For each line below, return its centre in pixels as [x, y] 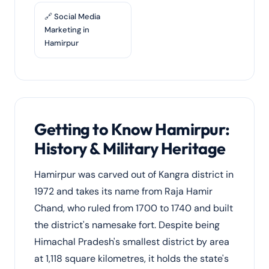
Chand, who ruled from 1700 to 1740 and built [134, 208]
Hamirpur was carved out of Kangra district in [134, 174]
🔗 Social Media [72, 17]
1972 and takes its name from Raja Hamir [123, 191]
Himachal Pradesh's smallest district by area [132, 242]
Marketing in [67, 30]
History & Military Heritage [130, 148]
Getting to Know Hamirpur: [132, 129]
